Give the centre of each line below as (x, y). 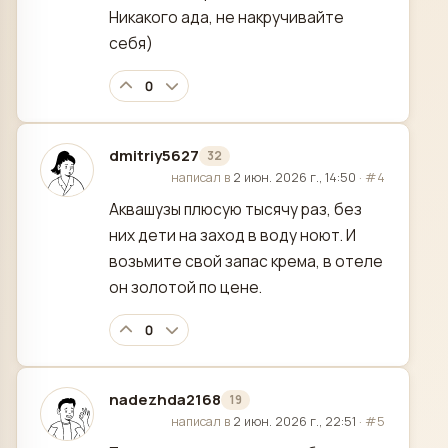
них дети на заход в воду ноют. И (232, 235)
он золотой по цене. (185, 287)
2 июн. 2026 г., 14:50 (294, 178)
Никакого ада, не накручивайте (226, 17)
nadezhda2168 (165, 400)
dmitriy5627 (154, 156)
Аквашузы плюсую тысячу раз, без (235, 209)
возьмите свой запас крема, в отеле (246, 261)
